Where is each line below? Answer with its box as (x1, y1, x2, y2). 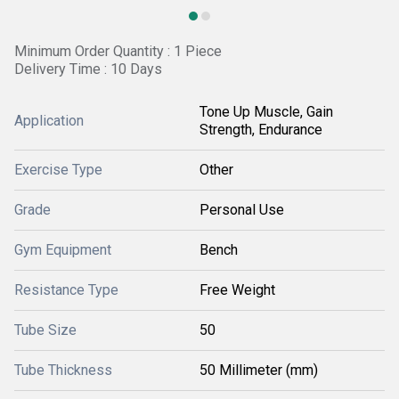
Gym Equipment (14, 241, 111, 258)
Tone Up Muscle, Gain (199, 103, 333, 120)
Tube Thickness (14, 362, 112, 379)
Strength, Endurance (199, 121, 322, 138)
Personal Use (199, 201, 284, 218)
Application (14, 112, 84, 129)
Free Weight (199, 281, 275, 298)
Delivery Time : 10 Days (14, 61, 162, 77)
